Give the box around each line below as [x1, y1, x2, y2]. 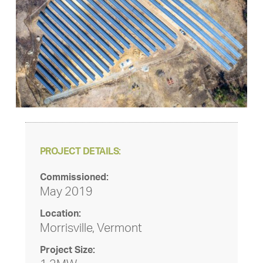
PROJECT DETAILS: [39, 147, 121, 157]
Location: [39, 209, 81, 219]
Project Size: [39, 245, 95, 255]
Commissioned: [39, 173, 109, 183]
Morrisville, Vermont [39, 222, 142, 235]
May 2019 [39, 186, 93, 198]
